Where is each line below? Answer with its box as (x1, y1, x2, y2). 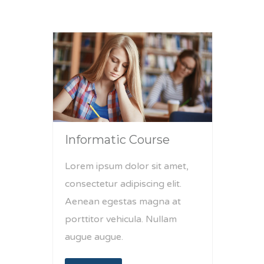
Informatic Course (65, 132, 170, 147)
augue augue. (65, 230, 123, 243)
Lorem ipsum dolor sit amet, (65, 160, 189, 172)
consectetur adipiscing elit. (65, 177, 181, 190)
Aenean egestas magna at (65, 195, 181, 207)
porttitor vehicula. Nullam (65, 213, 177, 225)
